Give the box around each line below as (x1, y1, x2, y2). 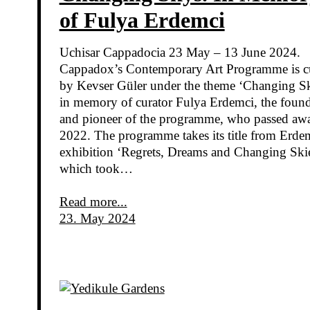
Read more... (59, 194, 127, 209)
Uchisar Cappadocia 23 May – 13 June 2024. (59, 44, 300, 60)
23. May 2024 (59, 210, 136, 226)
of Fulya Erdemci (59, 7, 225, 33)
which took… (59, 161, 133, 176)
